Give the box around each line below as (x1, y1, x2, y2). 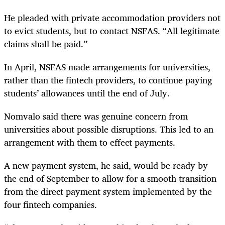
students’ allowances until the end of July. (4, 85, 170, 101)
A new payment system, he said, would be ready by (4, 158, 208, 173)
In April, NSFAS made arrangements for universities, (4, 59, 210, 75)
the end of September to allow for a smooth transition (4, 171, 216, 186)
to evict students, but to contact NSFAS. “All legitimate (4, 23, 219, 38)
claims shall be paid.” (4, 36, 87, 51)
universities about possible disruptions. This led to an (4, 122, 213, 137)
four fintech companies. (4, 197, 97, 212)
